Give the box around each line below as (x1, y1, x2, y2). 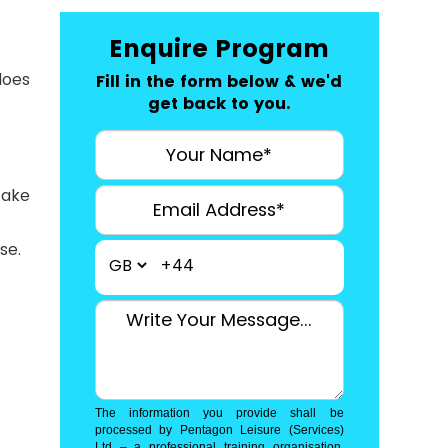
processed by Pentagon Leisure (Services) (95, 423, 344, 437)
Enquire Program (109, 32, 330, 65)
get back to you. (148, 92, 291, 115)
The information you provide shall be (95, 406, 344, 420)
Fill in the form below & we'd (96, 70, 343, 93)
